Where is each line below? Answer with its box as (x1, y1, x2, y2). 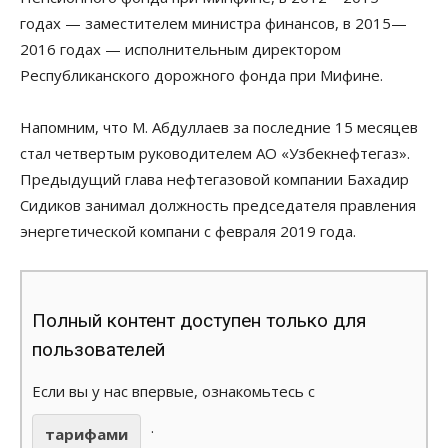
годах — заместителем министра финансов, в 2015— (20, 12, 407, 33)
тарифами (45, 423, 128, 444)
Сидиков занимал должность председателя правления (20, 194, 416, 215)
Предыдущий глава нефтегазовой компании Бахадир (20, 168, 409, 189)
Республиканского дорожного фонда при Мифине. (20, 64, 383, 85)
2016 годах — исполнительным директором (20, 38, 341, 59)
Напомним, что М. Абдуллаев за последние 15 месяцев (20, 116, 418, 137)
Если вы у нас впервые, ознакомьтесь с (32, 380, 315, 401)
